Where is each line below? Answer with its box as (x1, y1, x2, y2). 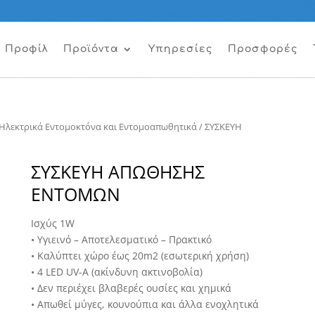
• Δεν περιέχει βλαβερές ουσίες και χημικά (31, 281, 232, 295)
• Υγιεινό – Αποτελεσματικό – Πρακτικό (31, 232, 212, 246)
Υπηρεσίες (148, 44, 212, 54)
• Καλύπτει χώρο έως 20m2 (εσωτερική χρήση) (31, 248, 250, 262)
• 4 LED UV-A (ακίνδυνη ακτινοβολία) (31, 264, 203, 278)
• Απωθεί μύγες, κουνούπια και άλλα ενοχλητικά (31, 297, 259, 311)
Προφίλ (5, 44, 48, 54)
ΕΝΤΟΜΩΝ (31, 181, 121, 206)
